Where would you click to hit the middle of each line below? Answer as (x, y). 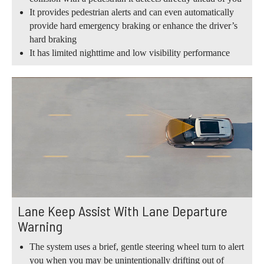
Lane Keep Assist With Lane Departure (123, 211)
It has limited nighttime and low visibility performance (130, 52)
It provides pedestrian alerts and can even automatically (132, 12)
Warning (40, 226)
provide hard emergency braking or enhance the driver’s (133, 25)
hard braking (53, 39)
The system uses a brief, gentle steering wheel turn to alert (137, 247)
